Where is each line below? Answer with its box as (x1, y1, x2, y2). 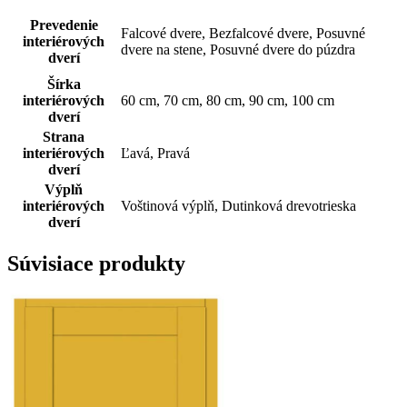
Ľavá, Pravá (121, 144, 190, 161)
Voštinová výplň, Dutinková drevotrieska (121, 197, 356, 213)
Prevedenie (29, 16, 98, 33)
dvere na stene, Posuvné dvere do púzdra (121, 41, 355, 57)
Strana (43, 128, 84, 144)
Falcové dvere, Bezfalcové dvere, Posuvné (121, 25, 365, 41)
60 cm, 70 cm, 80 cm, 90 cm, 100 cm (121, 92, 334, 108)
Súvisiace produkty (7, 251, 185, 275)
